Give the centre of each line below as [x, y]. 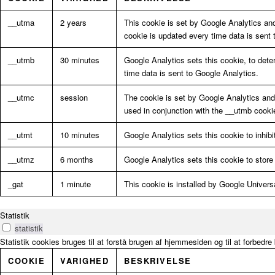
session [74, 98]
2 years [73, 23]
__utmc [21, 98]
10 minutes [80, 135]
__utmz [21, 160]
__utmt [20, 135]
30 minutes [80, 60]
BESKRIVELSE [158, 261]
